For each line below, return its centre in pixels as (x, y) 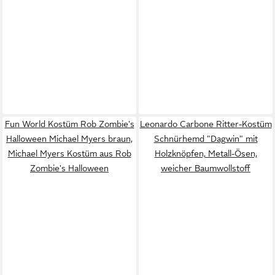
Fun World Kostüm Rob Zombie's (69, 124)
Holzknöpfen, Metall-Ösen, (206, 153)
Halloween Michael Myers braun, (69, 138)
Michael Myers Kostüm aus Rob (69, 153)
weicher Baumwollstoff (206, 168)
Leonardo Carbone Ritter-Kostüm (206, 124)
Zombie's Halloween (69, 168)
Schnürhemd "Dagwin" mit (206, 138)
